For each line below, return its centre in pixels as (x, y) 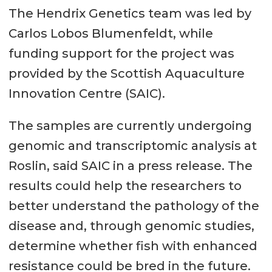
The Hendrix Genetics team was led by (130, 14)
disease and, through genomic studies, (131, 226)
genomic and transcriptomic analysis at (132, 146)
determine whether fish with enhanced (133, 246)
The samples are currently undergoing (130, 126)
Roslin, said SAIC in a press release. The (130, 166)
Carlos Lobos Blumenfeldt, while (110, 34)
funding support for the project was (121, 54)
